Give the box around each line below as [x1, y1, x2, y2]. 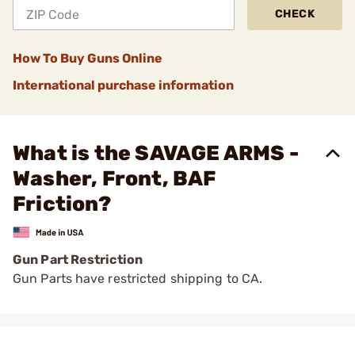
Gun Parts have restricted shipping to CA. [13, 270, 263, 286]
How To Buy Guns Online [13, 51, 162, 66]
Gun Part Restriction [13, 251, 143, 267]
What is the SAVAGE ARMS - [13, 141, 300, 166]
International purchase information [13, 78, 234, 93]
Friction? [13, 192, 111, 216]
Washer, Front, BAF [13, 166, 216, 191]
